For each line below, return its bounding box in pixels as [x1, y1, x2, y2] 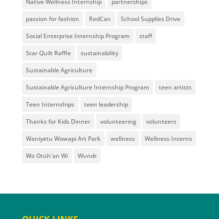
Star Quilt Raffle [25, 48, 71, 57]
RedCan [88, 14, 111, 23]
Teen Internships [25, 100, 74, 109]
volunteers [146, 117, 176, 126]
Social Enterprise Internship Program [25, 31, 130, 40]
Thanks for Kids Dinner [25, 117, 90, 126]
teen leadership [84, 100, 128, 109]
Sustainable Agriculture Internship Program [25, 83, 149, 91]
